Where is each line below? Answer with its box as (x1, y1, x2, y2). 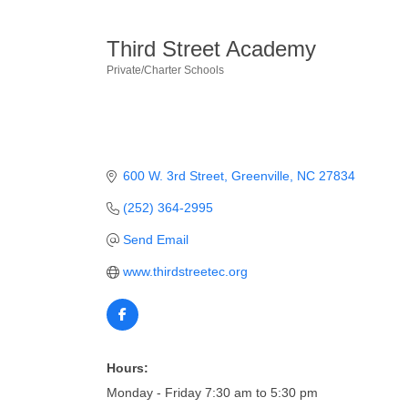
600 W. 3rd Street (122, 168, 224, 183)
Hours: (107, 361, 148, 375)
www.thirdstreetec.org (122, 264, 248, 279)
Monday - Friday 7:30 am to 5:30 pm (107, 385, 318, 400)
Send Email (122, 232, 189, 247)
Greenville (230, 168, 290, 183)
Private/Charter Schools (107, 64, 224, 76)
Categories (106, 74, 170, 91)
